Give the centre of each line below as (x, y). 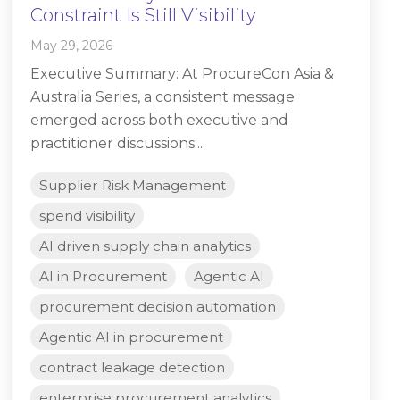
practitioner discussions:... (118, 144)
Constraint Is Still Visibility (143, 16)
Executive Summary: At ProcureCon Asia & (182, 74)
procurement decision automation (158, 307)
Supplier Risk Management (133, 186)
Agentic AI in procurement (131, 337)
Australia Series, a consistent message (162, 97)
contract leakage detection (132, 368)
